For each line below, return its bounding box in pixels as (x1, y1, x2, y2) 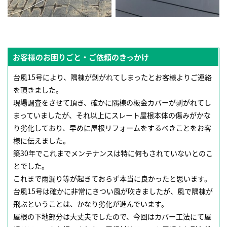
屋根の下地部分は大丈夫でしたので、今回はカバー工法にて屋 (13, 211, 211, 222)
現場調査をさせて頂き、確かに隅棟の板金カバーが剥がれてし (13, 97, 211, 108)
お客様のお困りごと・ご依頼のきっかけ (13, 52, 149, 63)
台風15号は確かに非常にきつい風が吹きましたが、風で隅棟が (13, 186, 213, 197)
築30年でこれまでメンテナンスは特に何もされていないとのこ (13, 148, 213, 159)
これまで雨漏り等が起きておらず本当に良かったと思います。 (13, 173, 211, 184)
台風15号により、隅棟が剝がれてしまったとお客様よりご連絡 (13, 72, 212, 83)
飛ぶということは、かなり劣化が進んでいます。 (13, 199, 168, 209)
